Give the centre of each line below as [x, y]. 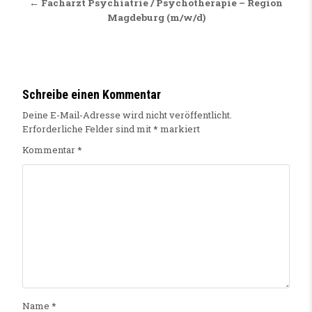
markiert [179, 129]
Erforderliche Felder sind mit [87, 129]
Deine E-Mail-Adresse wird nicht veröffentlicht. [127, 115]
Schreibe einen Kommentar [91, 95]
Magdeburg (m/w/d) [156, 18]
